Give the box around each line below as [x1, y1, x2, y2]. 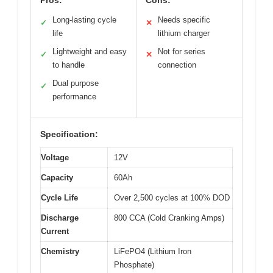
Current [41, 226, 69, 236]
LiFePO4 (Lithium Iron [114, 246, 191, 256]
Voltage [41, 152, 69, 162]
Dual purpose [52, 78, 99, 88]
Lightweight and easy [52, 46, 127, 56]
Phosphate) [114, 260, 154, 269]
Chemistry [41, 246, 79, 256]
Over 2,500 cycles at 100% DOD [114, 193, 230, 202]
